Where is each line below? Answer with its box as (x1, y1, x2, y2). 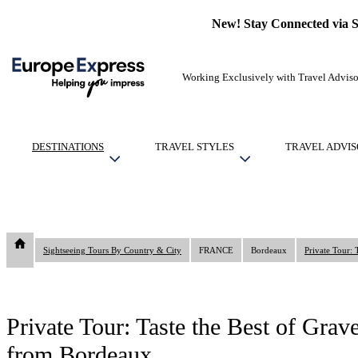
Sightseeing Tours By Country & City (43, 245, 181, 255)
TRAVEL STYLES (155, 141, 234, 153)
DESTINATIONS (32, 141, 104, 153)
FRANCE (199, 245, 233, 255)
